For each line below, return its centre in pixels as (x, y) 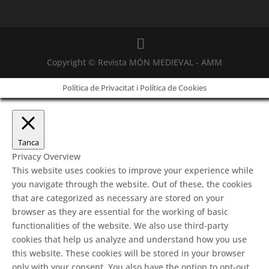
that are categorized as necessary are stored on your (118, 198)
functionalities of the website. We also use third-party (120, 226)
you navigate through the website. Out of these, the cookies (132, 184)
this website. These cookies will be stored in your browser (128, 253)
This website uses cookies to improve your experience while (133, 171)
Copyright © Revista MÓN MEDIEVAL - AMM (134, 62)
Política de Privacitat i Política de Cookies (134, 88)
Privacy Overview (46, 157)
